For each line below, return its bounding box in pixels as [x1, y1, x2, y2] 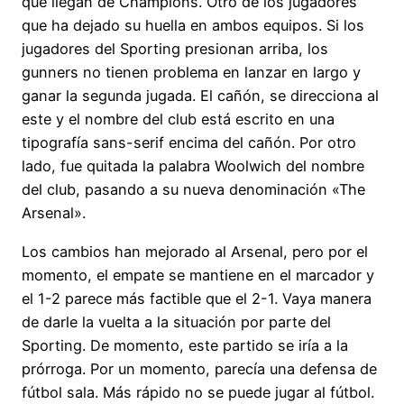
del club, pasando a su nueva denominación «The [22, 180, 365, 199]
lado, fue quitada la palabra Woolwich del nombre [22, 157, 364, 176]
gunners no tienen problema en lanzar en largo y [22, 63, 361, 82]
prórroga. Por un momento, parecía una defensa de [22, 359, 377, 378]
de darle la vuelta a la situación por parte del [22, 312, 331, 331]
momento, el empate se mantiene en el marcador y [22, 265, 374, 284]
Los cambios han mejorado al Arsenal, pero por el [22, 242, 368, 261]
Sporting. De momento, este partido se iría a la [22, 335, 348, 354]
